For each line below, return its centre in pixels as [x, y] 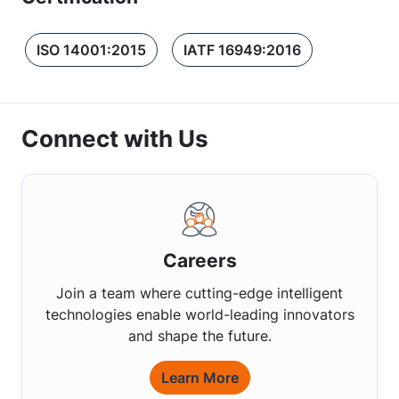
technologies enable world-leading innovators [199, 314]
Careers [199, 261]
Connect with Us [115, 138]
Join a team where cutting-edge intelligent [199, 293]
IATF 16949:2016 [242, 50]
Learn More [199, 378]
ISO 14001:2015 [91, 50]
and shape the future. [199, 336]
